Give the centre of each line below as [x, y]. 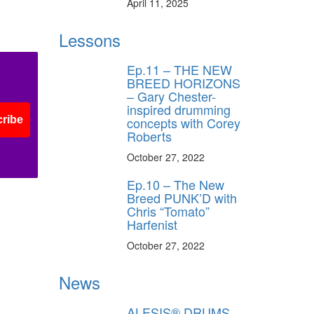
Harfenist [152, 224]
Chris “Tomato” [168, 211]
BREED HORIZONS [184, 82]
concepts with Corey [184, 122]
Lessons [89, 39]
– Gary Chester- [171, 96]
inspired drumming [179, 109]
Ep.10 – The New [176, 184]
